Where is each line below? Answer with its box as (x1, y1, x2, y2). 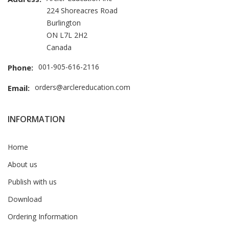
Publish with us (8, 176, 57, 187)
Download (8, 194, 42, 204)
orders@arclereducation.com (35, 82, 130, 92)
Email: (8, 82, 30, 93)
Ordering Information (8, 211, 78, 221)
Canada (47, 42, 72, 52)
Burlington (47, 17, 81, 28)
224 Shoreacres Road (47, 5, 118, 15)
